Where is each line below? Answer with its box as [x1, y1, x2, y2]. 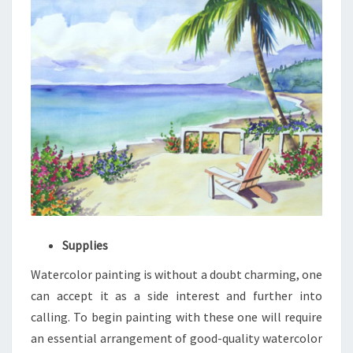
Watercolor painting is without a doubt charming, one [31, 266, 322, 282]
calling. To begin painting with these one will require [31, 308, 322, 325]
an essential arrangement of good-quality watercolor [31, 329, 322, 346]
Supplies [62, 236, 108, 253]
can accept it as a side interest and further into [31, 287, 322, 303]
